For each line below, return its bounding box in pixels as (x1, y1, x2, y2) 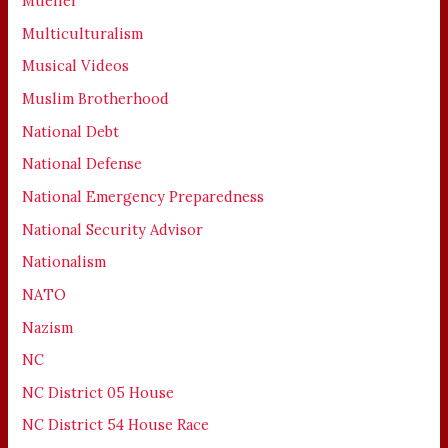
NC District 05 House (22, 382, 175, 402)
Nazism (22, 317, 74, 337)
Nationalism (22, 252, 107, 272)
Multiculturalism (22, 23, 144, 43)
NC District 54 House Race (22, 415, 210, 435)
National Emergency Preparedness (22, 187, 265, 206)
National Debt (22, 121, 120, 141)
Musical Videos (22, 56, 130, 76)
